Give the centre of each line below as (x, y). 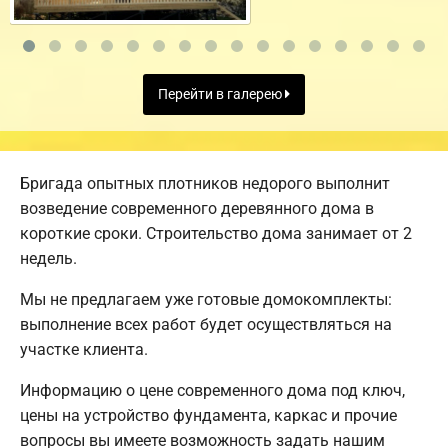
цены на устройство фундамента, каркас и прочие (208, 416)
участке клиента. (84, 350)
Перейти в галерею (221, 95)
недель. (48, 259)
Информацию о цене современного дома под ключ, (212, 391)
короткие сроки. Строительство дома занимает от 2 (216, 234)
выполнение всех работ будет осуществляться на (206, 325)
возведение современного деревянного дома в (197, 209)
